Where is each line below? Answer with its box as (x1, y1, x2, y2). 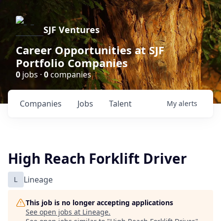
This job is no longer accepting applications (26, 198, 173, 207)
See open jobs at (26, 207, 82, 217)
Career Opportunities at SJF (16, 42, 164, 57)
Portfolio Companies (16, 55, 128, 70)
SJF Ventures (43, 24, 100, 36)
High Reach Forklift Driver (8, 149, 187, 168)
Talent (109, 98, 132, 109)
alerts (179, 99, 197, 108)
